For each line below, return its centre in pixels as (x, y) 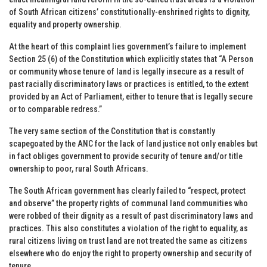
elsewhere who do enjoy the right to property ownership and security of (131, 253)
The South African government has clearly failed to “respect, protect (127, 190)
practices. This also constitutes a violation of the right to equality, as (128, 228)
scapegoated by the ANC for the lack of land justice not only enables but (133, 143)
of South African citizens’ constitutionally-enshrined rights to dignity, (129, 12)
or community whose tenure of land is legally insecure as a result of (127, 71)
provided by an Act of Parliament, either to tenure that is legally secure (131, 96)
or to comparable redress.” (55, 109)
